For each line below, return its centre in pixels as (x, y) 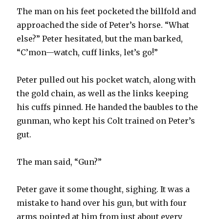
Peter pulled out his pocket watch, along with (106, 79)
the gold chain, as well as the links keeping (103, 93)
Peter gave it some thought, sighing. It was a (103, 189)
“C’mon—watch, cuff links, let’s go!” (88, 52)
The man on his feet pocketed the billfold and (107, 11)
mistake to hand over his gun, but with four (102, 203)
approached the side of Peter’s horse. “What (103, 25)
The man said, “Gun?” (59, 162)
